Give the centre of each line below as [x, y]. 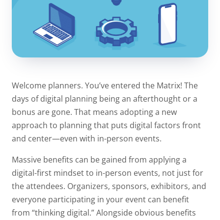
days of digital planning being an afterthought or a [105, 98]
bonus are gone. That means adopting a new [94, 112]
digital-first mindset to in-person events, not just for [108, 173]
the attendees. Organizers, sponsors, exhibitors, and [109, 186]
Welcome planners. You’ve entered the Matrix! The [105, 85]
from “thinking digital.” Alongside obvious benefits [104, 212]
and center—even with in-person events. [88, 138]
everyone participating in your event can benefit [100, 199]
